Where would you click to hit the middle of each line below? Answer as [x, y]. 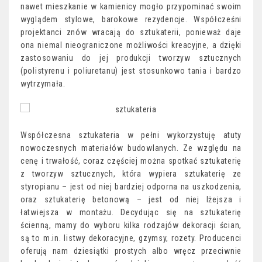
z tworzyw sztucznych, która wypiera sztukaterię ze [131, 174]
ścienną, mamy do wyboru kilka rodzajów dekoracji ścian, [131, 225]
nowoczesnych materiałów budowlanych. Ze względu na [131, 148]
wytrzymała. [43, 84]
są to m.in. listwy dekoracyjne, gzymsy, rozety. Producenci [131, 238]
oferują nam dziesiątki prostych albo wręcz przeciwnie [131, 251]
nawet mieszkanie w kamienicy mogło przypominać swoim [131, 6]
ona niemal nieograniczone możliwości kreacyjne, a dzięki [131, 45]
